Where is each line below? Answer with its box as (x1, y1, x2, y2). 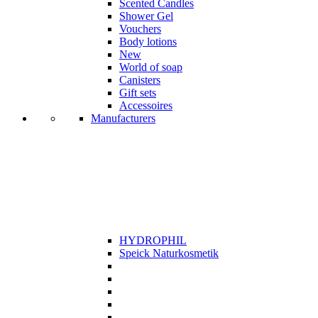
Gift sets (119, 86, 156, 99)
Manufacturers (91, 111, 155, 124)
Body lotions (119, 35, 177, 48)
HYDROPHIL (119, 234, 187, 246)
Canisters (119, 73, 160, 86)
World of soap (119, 60, 182, 73)
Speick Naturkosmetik (119, 246, 219, 259)
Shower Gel (119, 9, 173, 22)
